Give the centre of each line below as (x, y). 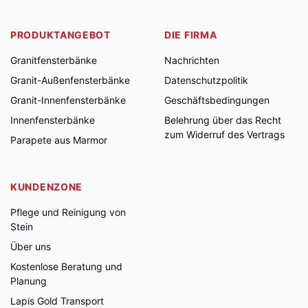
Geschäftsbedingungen (217, 100)
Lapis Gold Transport (57, 301)
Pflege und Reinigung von (68, 212)
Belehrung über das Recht (223, 120)
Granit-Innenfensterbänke (68, 100)
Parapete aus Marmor (59, 140)
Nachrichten (192, 60)
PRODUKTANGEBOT (60, 35)
